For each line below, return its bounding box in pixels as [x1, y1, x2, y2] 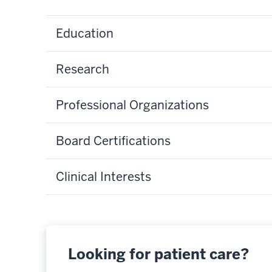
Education [56, 25, 114, 41]
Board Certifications [56, 132, 171, 149]
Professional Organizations [56, 97, 209, 113]
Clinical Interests [56, 168, 151, 185]
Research [56, 61, 109, 77]
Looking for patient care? [68, 244, 249, 263]
